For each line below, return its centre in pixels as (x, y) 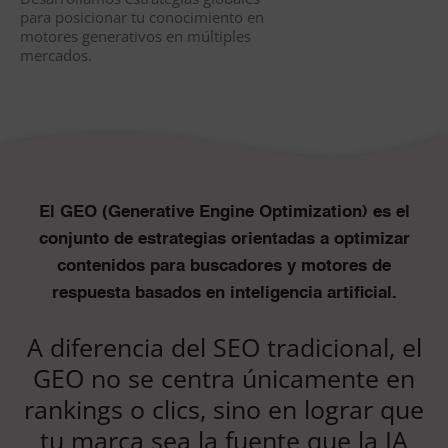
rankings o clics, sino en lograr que (224, 409)
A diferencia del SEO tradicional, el (224, 347)
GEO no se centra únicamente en (224, 378)
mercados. (56, 55)
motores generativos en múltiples (135, 36)
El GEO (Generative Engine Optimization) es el (224, 213)
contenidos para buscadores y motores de (224, 267)
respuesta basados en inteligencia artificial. (224, 294)
